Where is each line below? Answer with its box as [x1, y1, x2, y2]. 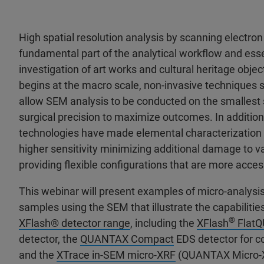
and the [19, 249, 57, 261]
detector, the [19, 233, 80, 245]
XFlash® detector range [19, 217, 130, 229]
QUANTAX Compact [80, 233, 174, 245]
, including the [130, 217, 197, 229]
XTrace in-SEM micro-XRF [57, 249, 176, 261]
